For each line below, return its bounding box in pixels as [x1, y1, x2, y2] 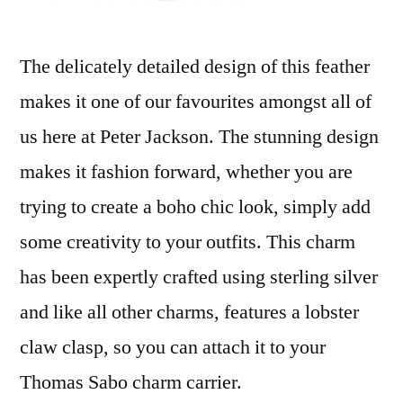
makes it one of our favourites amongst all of [20, 89, 372, 114]
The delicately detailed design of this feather [20, 54, 370, 79]
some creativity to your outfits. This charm [20, 229, 355, 255]
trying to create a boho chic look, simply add [20, 194, 371, 219]
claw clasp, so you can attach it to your [20, 335, 326, 360]
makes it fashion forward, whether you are [20, 159, 353, 184]
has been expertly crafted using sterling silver [20, 264, 378, 290]
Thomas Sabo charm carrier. [20, 370, 242, 395]
